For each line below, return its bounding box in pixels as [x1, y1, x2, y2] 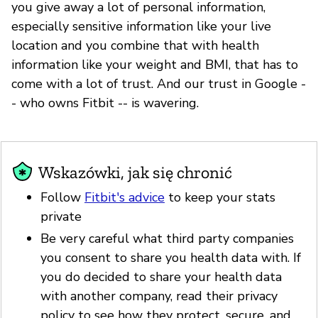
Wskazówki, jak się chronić [38, 161, 232, 182]
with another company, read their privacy [40, 287, 278, 305]
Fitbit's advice [84, 188, 165, 206]
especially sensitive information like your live [11, 17, 271, 35]
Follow [40, 188, 84, 206]
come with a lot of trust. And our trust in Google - [11, 75, 306, 92]
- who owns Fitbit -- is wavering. [11, 94, 199, 111]
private [40, 207, 82, 225]
